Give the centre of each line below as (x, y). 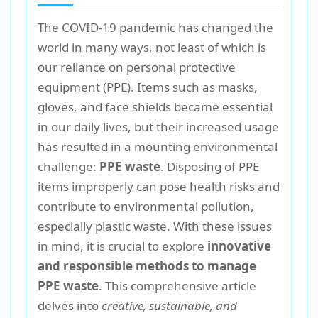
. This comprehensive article (177, 286)
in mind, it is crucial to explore (122, 246)
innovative (239, 246)
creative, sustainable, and (169, 306)
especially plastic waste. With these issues (155, 226)
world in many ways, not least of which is (152, 47)
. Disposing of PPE (210, 166)
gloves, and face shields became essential (155, 107)
